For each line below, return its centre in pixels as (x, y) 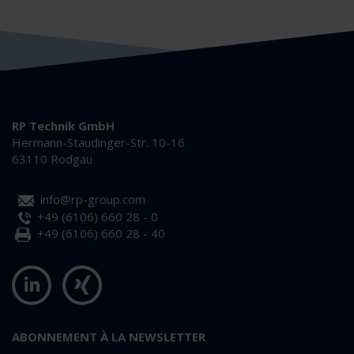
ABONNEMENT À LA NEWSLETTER (109, 337)
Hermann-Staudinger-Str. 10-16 (98, 143)
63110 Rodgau (52, 159)
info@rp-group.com (93, 200)
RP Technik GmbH (63, 126)
